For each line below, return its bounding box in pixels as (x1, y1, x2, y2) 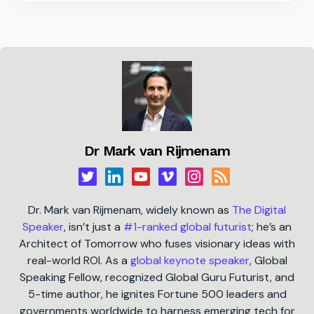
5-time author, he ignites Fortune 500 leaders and (27, 287, 287, 302)
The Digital (232, 203, 286, 218)
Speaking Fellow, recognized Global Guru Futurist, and (20, 270, 294, 285)
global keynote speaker (130, 253, 250, 268)
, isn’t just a (64, 219, 123, 235)
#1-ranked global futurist (123, 219, 252, 235)
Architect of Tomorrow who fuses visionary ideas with (19, 236, 295, 252)
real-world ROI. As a (27, 253, 130, 268)
